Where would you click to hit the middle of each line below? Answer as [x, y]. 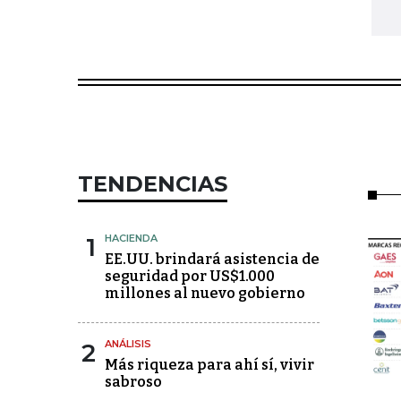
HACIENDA [131, 238]
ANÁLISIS [128, 343]
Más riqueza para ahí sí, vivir [209, 364]
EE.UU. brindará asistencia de [212, 259]
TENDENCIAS [153, 183]
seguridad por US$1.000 [190, 276]
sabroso [133, 381]
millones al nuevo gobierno [205, 293]
